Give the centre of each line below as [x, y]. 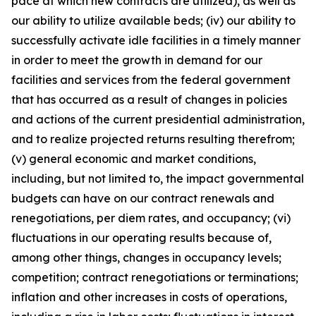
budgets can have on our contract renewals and [143, 198]
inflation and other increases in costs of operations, [149, 297]
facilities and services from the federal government [151, 80]
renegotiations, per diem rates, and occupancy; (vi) [151, 218]
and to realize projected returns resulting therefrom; [153, 139]
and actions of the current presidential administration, [158, 119]
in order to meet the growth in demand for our [137, 60]
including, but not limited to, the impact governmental [158, 178]
